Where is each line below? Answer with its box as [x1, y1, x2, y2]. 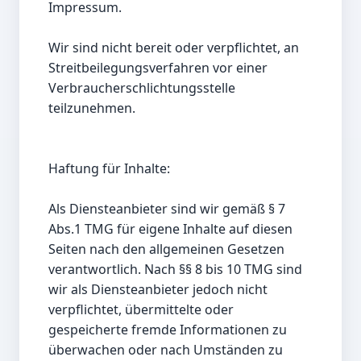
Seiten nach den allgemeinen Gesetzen [48, 240, 284, 259]
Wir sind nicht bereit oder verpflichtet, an [48, 39, 299, 57]
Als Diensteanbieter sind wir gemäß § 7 [48, 200, 285, 218]
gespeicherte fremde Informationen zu [48, 321, 287, 339]
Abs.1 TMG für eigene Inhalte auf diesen [48, 220, 293, 239]
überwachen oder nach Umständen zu [48, 341, 283, 359]
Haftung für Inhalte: [48, 160, 170, 178]
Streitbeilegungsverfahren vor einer [48, 59, 268, 77]
